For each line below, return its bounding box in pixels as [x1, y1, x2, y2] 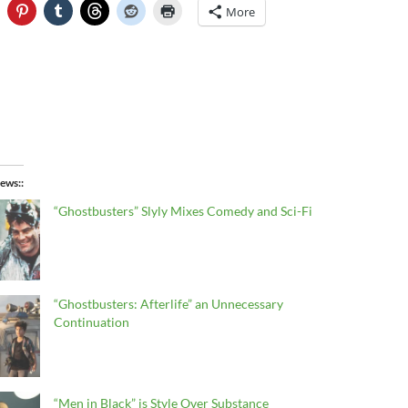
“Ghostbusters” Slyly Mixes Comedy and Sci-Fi [53, 203, 312, 219]
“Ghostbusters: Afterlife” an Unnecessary [53, 296, 283, 312]
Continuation [53, 314, 129, 331]
